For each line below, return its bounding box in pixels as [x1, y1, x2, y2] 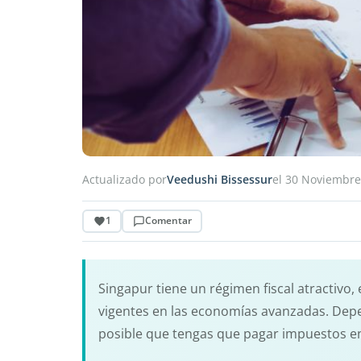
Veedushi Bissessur [167, 171, 272, 187]
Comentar [144, 214, 192, 228]
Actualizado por [82, 171, 167, 187]
